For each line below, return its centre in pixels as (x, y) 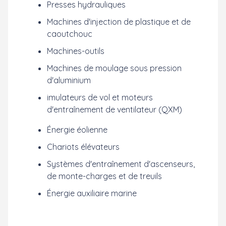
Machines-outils (76, 51)
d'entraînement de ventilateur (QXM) (115, 109)
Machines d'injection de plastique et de (119, 22)
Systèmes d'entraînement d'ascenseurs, (121, 164)
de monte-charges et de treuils (104, 176)
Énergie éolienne (77, 130)
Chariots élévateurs (83, 147)
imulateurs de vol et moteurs (100, 97)
